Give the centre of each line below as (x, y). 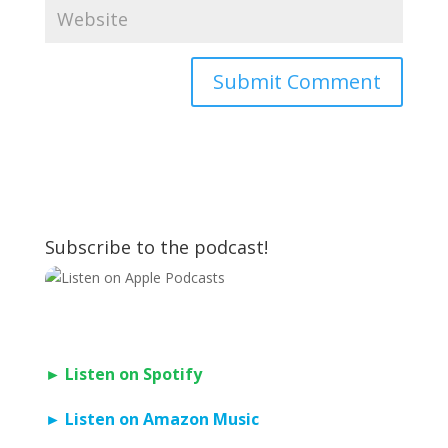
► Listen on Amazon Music (151, 419)
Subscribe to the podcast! (156, 247)
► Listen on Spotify (123, 374)
